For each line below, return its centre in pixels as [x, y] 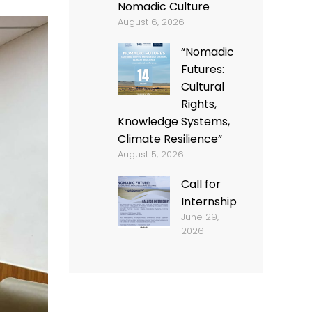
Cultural [203, 87]
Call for [201, 184]
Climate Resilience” [170, 139]
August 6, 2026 [151, 22]
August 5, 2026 [151, 154]
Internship [209, 202]
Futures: [203, 69]
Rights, [199, 104]
